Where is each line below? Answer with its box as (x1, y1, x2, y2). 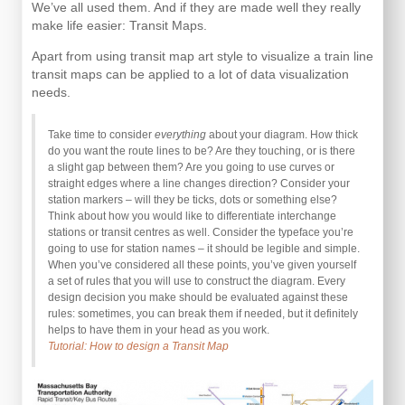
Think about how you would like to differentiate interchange (48, 210, 336, 222)
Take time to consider (48, 128, 155, 141)
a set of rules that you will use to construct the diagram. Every (48, 275, 345, 287)
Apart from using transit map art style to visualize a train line (32, 49, 373, 63)
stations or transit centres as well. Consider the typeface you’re (48, 226, 353, 239)
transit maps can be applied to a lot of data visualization (32, 67, 349, 81)
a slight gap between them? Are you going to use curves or (48, 161, 334, 174)
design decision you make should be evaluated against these (48, 291, 348, 304)
